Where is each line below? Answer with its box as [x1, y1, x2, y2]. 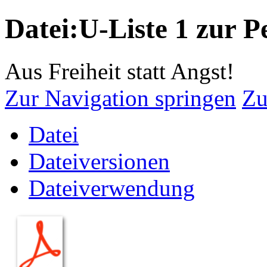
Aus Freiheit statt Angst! [5, 58, 234, 84]
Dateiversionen [29, 148, 170, 174]
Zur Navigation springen [5, 85, 236, 111]
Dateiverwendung [29, 175, 195, 201]
